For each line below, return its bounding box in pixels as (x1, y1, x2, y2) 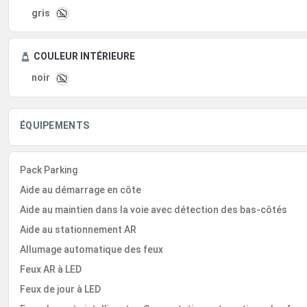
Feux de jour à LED (20, 283, 101, 295)
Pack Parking (20, 164, 77, 175)
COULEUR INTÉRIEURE (34, 51, 135, 62)
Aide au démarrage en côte (20, 184, 141, 195)
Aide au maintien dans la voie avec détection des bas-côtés (20, 204, 287, 215)
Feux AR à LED (20, 263, 82, 275)
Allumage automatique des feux (20, 243, 163, 255)
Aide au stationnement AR (20, 223, 136, 235)
